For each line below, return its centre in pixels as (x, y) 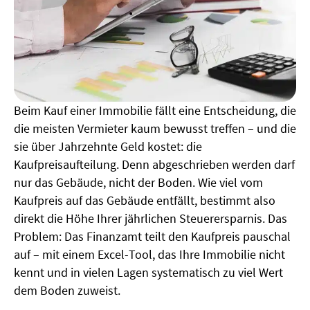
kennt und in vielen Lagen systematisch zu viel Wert (148, 272)
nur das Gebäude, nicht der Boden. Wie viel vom (138, 182)
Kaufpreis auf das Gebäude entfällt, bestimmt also (145, 200)
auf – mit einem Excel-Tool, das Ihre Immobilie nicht (149, 254)
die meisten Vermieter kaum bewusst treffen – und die (155, 128)
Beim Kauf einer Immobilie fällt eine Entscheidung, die (155, 110)
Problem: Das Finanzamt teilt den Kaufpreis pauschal (152, 236)
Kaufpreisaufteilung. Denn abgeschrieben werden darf (154, 164)
